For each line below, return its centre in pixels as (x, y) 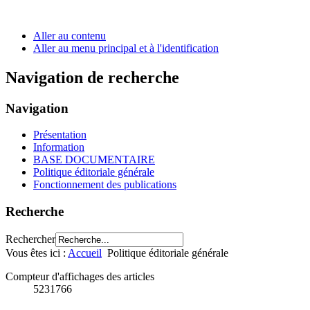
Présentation (60, 135)
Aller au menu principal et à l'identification (126, 48)
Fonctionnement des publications (105, 185)
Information (59, 147)
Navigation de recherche (92, 77)
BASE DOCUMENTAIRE (94, 160)
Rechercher (30, 239)
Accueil (85, 253)
